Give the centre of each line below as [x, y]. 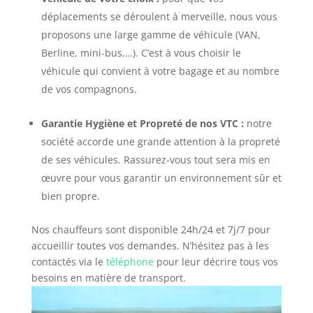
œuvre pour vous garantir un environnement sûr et [161, 178]
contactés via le [68, 262]
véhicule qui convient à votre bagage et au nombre [160, 71]
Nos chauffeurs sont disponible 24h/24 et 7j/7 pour [151, 230]
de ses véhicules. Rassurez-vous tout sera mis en [155, 160]
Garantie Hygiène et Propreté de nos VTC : [144, 123]
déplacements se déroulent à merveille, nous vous [159, 16]
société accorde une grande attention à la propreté [160, 141]
